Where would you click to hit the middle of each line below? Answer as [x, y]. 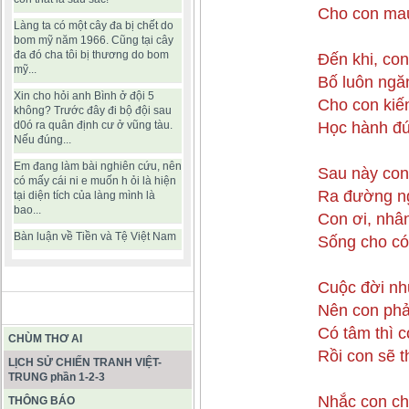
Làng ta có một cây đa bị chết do [94, 26]
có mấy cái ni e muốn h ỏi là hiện [95, 181]
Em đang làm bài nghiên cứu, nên [98, 166]
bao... [27, 210]
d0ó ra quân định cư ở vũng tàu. [93, 125]
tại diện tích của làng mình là [84, 195]
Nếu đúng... [42, 140]
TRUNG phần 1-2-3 [57, 377]
